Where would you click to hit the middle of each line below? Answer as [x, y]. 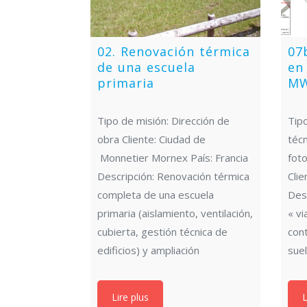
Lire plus [130, 297]
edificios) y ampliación [148, 250]
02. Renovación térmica [174, 51]
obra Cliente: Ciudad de [151, 139]
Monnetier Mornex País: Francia [173, 157]
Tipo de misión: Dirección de [163, 120]
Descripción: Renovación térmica [173, 176]
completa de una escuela [156, 194]
